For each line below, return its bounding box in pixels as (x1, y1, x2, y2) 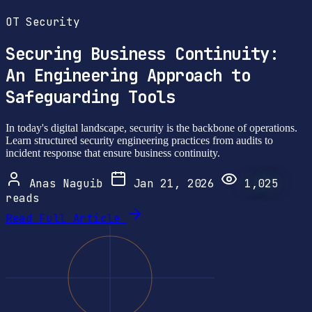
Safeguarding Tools (6, 86, 175, 109)
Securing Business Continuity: (6, 43, 279, 65)
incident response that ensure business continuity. (6, 147, 220, 159)
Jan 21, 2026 (126, 176, 221, 192)
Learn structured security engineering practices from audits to (6, 134, 273, 147)
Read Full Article (6, 211, 127, 226)
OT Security (6, 15, 80, 30)
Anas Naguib (22, 176, 110, 192)
